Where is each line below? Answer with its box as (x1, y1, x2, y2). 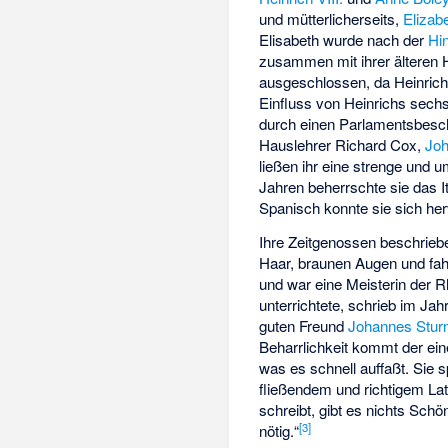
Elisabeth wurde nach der (259, 28, 429, 50)
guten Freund (259, 315, 349, 337)
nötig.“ (259, 420, 300, 442)
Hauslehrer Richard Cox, (259, 133, 426, 155)
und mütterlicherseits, (259, 7, 404, 29)
